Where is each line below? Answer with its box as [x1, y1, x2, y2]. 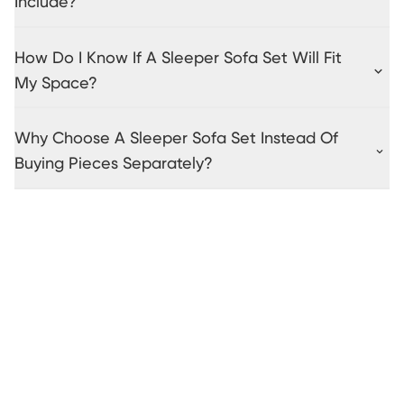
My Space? [14, 75, 97, 92]
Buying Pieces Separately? [14, 156, 213, 173]
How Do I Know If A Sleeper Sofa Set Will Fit [14, 50, 342, 67]
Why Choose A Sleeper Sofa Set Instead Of [14, 131, 338, 148]
